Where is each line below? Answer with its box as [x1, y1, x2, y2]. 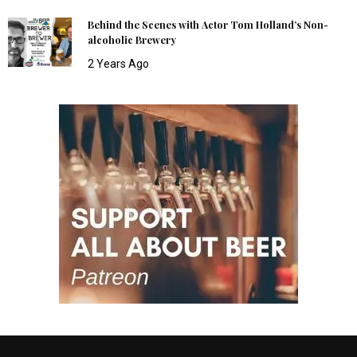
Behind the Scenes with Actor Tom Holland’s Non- [88, 18, 328, 32]
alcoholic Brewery [88, 33, 176, 47]
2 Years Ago [88, 57, 149, 71]
